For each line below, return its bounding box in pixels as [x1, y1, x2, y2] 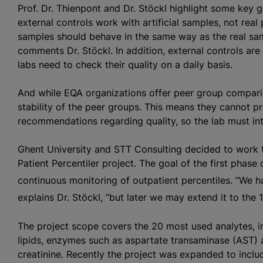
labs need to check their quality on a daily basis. [18, 59, 235, 70]
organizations [86, 87, 146, 99]
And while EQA [18, 87, 86, 99]
